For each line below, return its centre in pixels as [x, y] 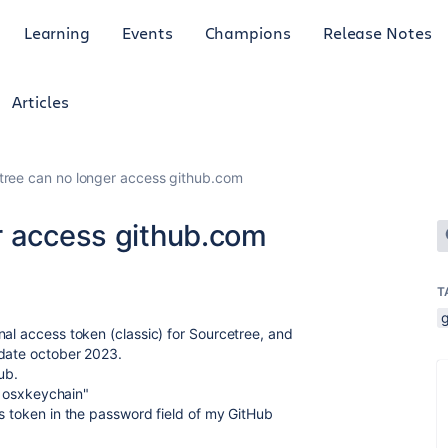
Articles [40, 101]
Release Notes [377, 32]
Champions [247, 32]
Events [147, 32]
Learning [57, 32]
